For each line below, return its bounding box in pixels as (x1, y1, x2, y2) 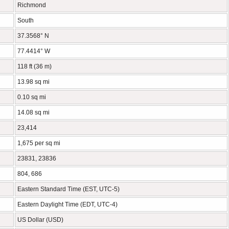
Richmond (17, 2, 46, 9)
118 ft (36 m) (17, 63, 52, 70)
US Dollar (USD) (17, 216, 63, 223)
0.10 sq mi (17, 94, 46, 101)
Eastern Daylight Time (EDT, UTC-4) (17, 201, 118, 208)
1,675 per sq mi (17, 140, 60, 147)
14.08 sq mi (17, 109, 50, 116)
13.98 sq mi (17, 78, 50, 85)
